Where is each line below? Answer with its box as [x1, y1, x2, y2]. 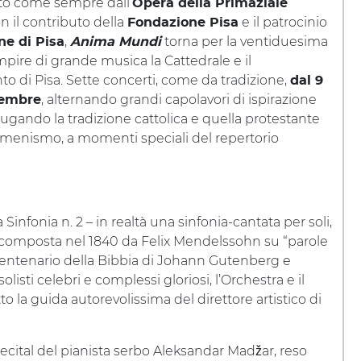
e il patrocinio [239, 15, 327, 30]
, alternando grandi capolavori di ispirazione [41, 92, 317, 107]
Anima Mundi [70, 35, 161, 48]
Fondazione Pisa [127, 16, 239, 29]
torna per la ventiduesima [161, 34, 328, 49]
